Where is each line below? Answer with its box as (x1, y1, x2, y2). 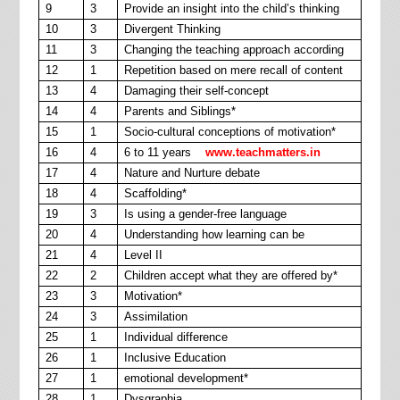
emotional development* (123, 371, 248, 385)
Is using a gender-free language (123, 207, 287, 221)
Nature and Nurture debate (123, 166, 260, 179)
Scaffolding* (123, 187, 187, 200)
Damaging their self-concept (123, 84, 269, 97)
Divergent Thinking (123, 22, 221, 36)
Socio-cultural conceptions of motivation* (123, 125, 336, 138)
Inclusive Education (123, 351, 226, 364)
